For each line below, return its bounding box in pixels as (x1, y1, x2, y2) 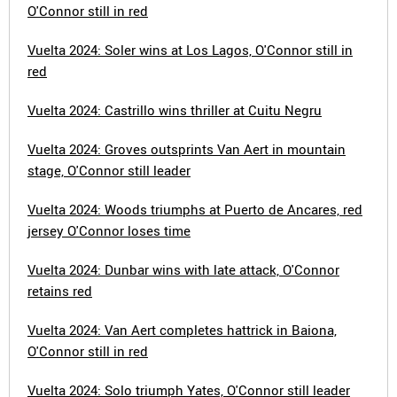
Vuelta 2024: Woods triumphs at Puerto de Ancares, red (27, 200, 362, 218)
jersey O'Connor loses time (27, 222, 191, 239)
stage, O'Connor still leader (27, 161, 191, 179)
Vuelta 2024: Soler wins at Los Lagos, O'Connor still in (27, 41, 353, 58)
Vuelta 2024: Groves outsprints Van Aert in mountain (27, 140, 346, 158)
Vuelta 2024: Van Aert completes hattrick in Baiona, (27, 321, 337, 339)
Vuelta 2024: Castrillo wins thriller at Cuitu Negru (27, 101, 322, 119)
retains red (27, 282, 92, 300)
